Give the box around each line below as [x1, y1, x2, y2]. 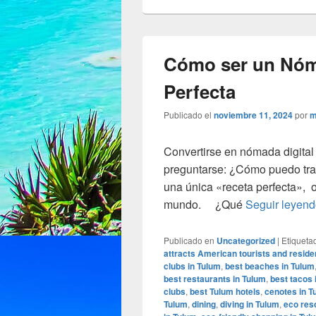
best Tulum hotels [190, 285, 260, 298]
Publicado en [164, 234, 214, 247]
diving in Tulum [220, 298, 279, 311]
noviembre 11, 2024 [214, 109, 293, 122]
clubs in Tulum [164, 260, 221, 273]
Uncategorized [217, 234, 275, 248]
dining [192, 298, 216, 311]
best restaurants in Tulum [164, 272, 266, 286]
